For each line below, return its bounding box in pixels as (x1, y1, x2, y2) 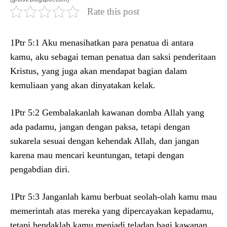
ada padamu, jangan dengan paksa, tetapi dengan (10, 121, 190, 132)
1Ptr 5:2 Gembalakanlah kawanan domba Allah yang (10, 107, 204, 118)
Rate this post (87, 6, 139, 17)
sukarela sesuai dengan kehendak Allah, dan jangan (10, 135, 199, 146)
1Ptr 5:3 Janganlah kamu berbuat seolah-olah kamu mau (10, 191, 217, 202)
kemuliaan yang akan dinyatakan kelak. (10, 80, 156, 90)
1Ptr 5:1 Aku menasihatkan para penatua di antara (10, 37, 194, 48)
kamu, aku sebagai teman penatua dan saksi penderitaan (10, 51, 216, 62)
